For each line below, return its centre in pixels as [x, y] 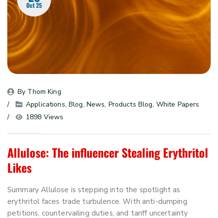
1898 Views [45, 117]
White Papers [178, 105]
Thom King [44, 92]
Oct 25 [34, 5]
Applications [45, 105]
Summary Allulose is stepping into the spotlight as [94, 190]
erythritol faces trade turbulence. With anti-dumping [97, 202]
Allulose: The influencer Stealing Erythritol [108, 153]
